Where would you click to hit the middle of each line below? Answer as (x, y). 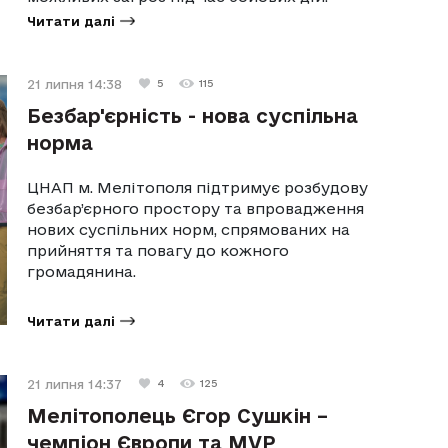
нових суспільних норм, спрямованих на (189, 229)
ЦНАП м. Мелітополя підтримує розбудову (198, 187)
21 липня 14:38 (75, 83)
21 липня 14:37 (75, 383)
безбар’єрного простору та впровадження (196, 208)
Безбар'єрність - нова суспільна (193, 115)
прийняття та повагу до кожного (158, 250)
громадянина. (82, 271)
